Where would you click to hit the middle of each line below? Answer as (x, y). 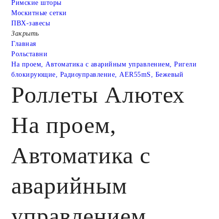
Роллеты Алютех (98, 94)
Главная (24, 44)
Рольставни (29, 54)
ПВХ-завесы (31, 23)
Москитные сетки (39, 13)
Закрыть (25, 33)
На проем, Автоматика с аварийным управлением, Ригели (104, 64)
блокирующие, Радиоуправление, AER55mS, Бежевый (97, 74)
